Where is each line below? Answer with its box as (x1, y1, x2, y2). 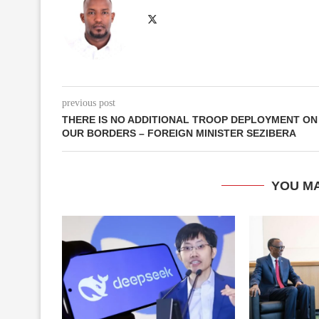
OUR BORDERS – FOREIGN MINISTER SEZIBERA (62, 127, 296, 139)
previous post (62, 97, 115, 108)
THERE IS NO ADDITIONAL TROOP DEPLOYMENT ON (62, 113, 318, 125)
